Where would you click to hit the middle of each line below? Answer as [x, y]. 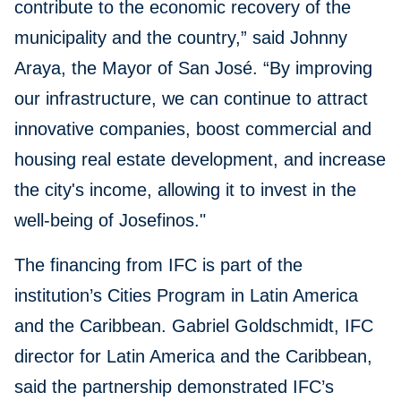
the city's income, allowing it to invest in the [185, 190]
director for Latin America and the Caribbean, [193, 357]
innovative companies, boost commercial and [193, 129]
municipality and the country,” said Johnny [181, 38]
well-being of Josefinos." [110, 221]
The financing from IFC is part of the [158, 265]
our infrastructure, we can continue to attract [191, 99]
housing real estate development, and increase [200, 160]
